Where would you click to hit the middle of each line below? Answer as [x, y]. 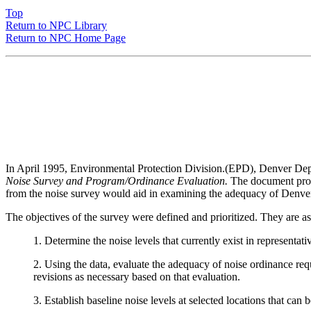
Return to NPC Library [56, 26]
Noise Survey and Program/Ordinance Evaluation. [117, 181]
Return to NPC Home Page [66, 38]
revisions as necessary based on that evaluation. [137, 277]
